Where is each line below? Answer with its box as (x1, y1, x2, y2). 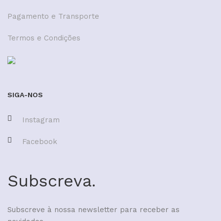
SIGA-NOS (7, 90, 43, 99)
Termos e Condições (7, 33, 80, 42)
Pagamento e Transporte (7, 11, 99, 21)
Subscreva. (7, 170, 96, 190)
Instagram (22, 115, 60, 124)
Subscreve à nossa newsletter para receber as (7, 205, 180, 214)
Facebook (22, 137, 57, 146)
